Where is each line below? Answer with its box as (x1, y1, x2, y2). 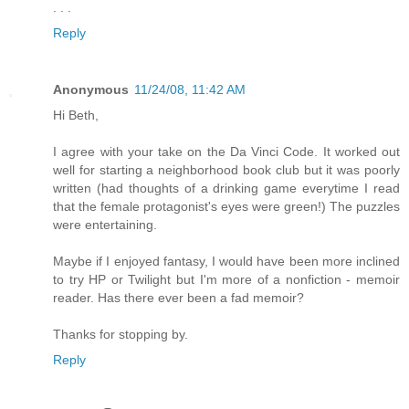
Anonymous (53, 82, 129, 98)
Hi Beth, (53, 108, 99, 123)
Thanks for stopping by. (53, 327, 188, 342)
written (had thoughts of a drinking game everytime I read (53, 181, 400, 196)
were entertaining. (53, 217, 157, 233)
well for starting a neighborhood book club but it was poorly (53, 163, 400, 178)
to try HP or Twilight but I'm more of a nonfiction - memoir (53, 272, 400, 288)
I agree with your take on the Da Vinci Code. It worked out (53, 144, 400, 160)
